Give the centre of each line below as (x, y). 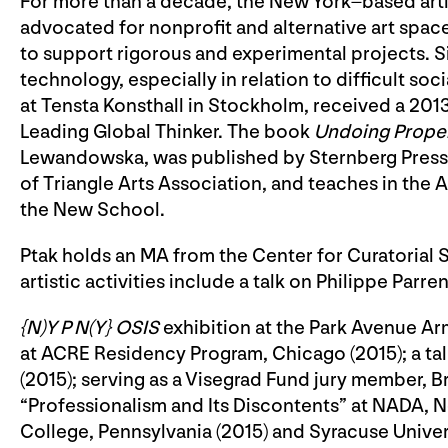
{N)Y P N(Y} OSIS (91, 327)
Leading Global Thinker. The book (167, 131)
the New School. (92, 209)
